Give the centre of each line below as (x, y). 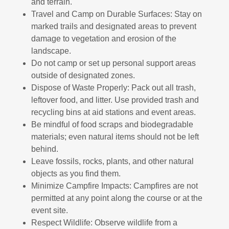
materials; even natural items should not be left (115, 137)
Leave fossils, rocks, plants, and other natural (112, 161)
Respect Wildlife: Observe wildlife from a (104, 223)
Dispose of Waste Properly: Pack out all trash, (113, 88)
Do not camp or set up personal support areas (113, 63)
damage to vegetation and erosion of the (104, 39)
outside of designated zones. (83, 75)
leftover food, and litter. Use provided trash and (115, 100)
